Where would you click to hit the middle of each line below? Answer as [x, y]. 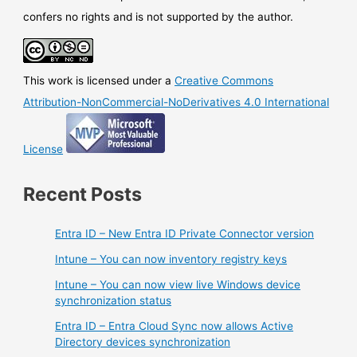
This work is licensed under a [99, 81]
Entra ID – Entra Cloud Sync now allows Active [175, 326]
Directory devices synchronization [143, 341]
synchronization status [114, 300]
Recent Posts [83, 194]
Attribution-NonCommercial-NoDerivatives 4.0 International [177, 102]
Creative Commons [224, 81]
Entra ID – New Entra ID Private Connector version [185, 233]
